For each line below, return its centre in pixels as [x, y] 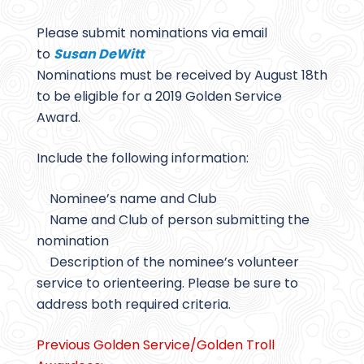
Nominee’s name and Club [127, 199]
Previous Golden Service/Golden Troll [156, 345]
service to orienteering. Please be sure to [167, 284]
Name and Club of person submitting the [173, 220]
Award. [58, 118]
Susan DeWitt [99, 54]
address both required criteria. [134, 305]
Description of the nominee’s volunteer [168, 262]
